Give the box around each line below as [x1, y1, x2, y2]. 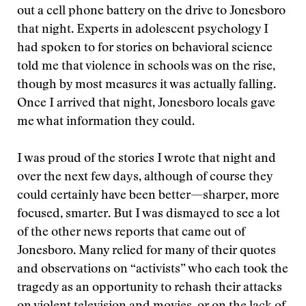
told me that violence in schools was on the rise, [17, 61, 275, 73]
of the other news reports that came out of [17, 227, 245, 239]
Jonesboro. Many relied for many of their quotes [17, 245, 276, 258]
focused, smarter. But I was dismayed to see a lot [17, 208, 280, 221]
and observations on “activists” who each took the [17, 264, 288, 276]
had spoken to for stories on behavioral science [17, 42, 273, 55]
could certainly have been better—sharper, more [17, 190, 279, 202]
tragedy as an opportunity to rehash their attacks [17, 282, 282, 294]
